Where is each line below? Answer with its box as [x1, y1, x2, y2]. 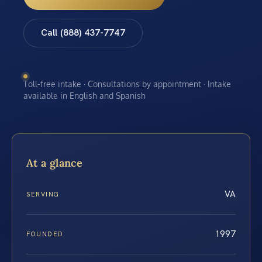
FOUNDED [26, 230, 64, 239]
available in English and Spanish [23, 90, 146, 101]
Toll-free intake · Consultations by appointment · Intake [23, 78, 231, 89]
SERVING [26, 190, 60, 199]
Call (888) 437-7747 [40, 27, 125, 39]
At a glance [26, 156, 82, 170]
